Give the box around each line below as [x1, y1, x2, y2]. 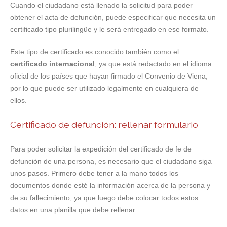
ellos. [10, 96, 27, 105]
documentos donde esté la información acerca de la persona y [10, 181, 210, 190]
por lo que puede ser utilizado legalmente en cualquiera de [10, 84, 199, 93]
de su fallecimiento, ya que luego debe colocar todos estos [10, 194, 198, 202]
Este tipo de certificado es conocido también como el [10, 48, 179, 56]
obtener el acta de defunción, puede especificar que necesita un [10, 13, 216, 22]
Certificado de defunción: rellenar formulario [10, 119, 198, 130]
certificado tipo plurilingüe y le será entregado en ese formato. [10, 25, 209, 34]
